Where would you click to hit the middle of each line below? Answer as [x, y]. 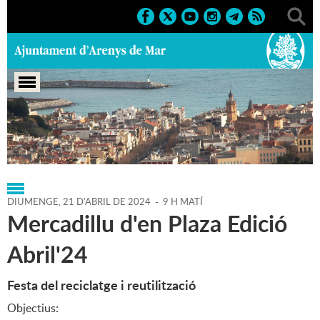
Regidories [86, 140]
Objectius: [33, 308]
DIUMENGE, [35, 202]
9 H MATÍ [183, 202]
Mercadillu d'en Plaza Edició [147, 224]
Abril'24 [47, 254]
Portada [27, 140]
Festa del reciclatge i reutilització [101, 285]
